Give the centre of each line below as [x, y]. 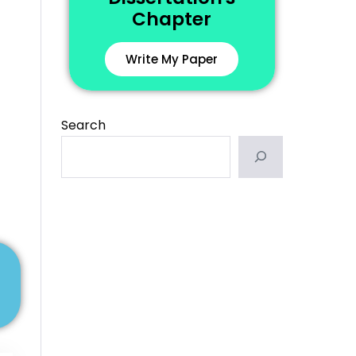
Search [83, 125]
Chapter [172, 19]
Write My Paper [172, 59]
